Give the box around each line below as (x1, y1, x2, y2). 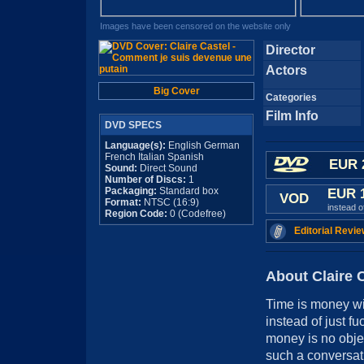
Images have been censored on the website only (99, 21, 291, 31)
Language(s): (105, 140, 166, 151)
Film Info (266, 109, 318, 123)
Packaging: (105, 185, 157, 197)
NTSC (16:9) (141, 197, 199, 208)
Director (266, 43, 315, 57)
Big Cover (153, 85, 200, 97)
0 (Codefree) (167, 208, 226, 219)
